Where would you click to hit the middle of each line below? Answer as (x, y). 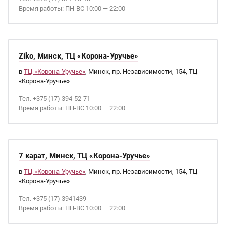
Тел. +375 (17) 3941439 (52, 199)
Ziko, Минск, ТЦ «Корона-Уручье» (78, 56)
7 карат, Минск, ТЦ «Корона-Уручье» (84, 156)
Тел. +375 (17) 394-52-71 (54, 99)
